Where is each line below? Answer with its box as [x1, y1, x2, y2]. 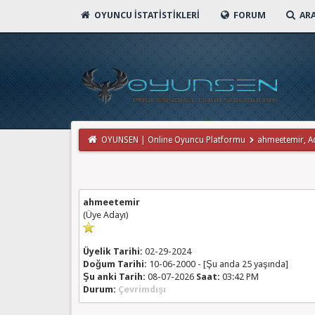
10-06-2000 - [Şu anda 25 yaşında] [146, 259, 288, 269]
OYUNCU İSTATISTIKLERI [91, 10, 200, 20]
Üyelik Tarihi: [82, 246, 143, 257]
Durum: [82, 284, 116, 295]
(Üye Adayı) [82, 210, 129, 220]
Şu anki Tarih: [82, 271, 146, 282]
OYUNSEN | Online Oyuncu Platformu [101, 135, 245, 145]
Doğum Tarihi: [82, 259, 147, 269]
